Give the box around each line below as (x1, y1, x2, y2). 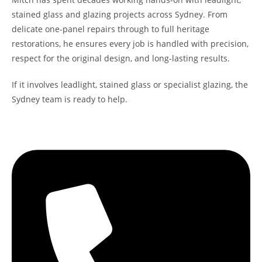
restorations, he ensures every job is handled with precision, (12, 38, 249, 49)
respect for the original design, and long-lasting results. (12, 53, 230, 64)
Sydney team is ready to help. (12, 94, 127, 105)
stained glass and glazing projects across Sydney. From (12, 9, 227, 20)
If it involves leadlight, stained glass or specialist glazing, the (12, 79, 248, 90)
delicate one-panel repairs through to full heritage (12, 23, 209, 35)
